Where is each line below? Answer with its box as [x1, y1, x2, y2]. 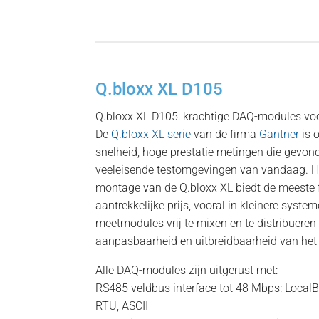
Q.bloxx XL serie [111, 127, 192, 141]
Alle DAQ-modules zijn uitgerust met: [95, 263, 278, 277]
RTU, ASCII [95, 298, 149, 313]
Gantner [259, 127, 300, 141]
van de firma [191, 127, 260, 141]
